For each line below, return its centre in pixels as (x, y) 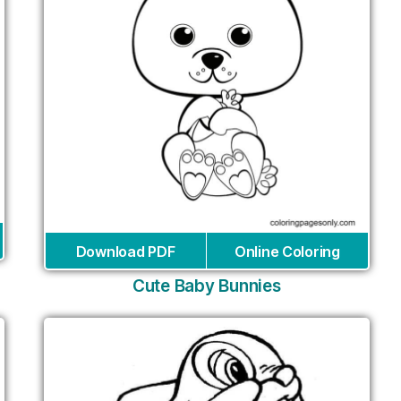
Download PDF (125, 251)
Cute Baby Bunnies (207, 286)
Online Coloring (287, 251)
